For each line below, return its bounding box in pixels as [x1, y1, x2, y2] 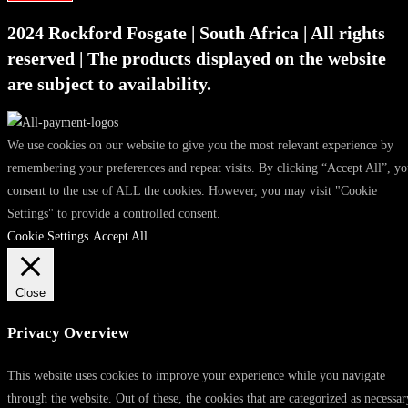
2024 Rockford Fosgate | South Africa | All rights [7, 22, 385, 43]
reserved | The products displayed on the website [7, 47, 386, 68]
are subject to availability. [7, 73, 211, 94]
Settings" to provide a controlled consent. [7, 207, 220, 221]
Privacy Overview [7, 324, 129, 342]
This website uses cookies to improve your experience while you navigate [7, 368, 385, 382]
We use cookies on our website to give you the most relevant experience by [7, 138, 393, 153]
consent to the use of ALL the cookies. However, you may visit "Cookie [7, 184, 377, 199]
